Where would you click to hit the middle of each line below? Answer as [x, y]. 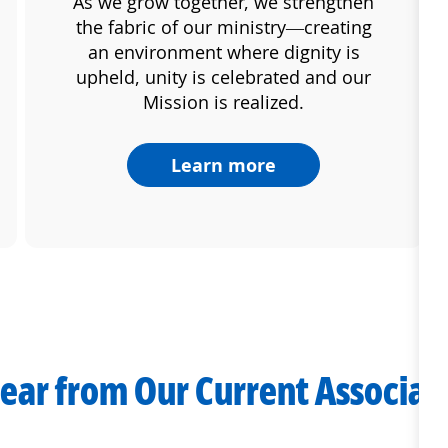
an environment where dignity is [223, 51]
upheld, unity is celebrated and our [224, 76]
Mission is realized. [224, 101]
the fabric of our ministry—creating [223, 26]
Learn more [224, 164]
